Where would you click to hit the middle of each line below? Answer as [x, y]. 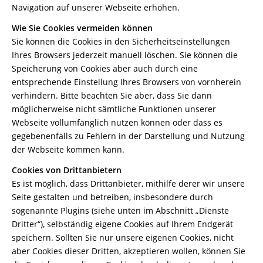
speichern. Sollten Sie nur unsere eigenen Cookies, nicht [123, 237]
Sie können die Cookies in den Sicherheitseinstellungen [121, 41]
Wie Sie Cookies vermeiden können [82, 28]
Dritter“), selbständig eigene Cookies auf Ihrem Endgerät [122, 224]
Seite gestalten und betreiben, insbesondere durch [112, 197]
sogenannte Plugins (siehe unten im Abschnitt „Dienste [120, 210]
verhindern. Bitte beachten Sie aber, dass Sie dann [112, 95]
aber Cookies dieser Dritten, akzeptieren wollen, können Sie [129, 251]
